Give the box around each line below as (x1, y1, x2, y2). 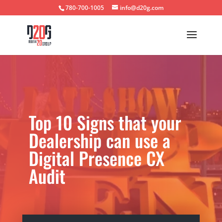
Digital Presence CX (29, 144, 165, 171)
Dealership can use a (29, 126, 171, 153)
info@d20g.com (119, 3, 164, 12)
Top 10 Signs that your (29, 109, 182, 135)
